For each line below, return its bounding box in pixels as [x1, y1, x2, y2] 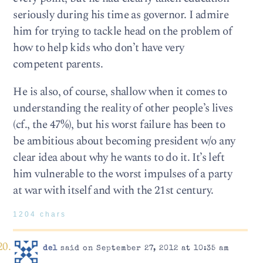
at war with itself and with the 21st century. [13, 182, 214, 200]
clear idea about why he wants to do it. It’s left [13, 149, 225, 167]
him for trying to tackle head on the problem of [13, 23, 232, 41]
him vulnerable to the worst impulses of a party [13, 166, 232, 183]
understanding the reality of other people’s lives [13, 100, 233, 117]
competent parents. [13, 56, 103, 73]
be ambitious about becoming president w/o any [13, 133, 235, 150]
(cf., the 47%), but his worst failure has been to [13, 116, 225, 134]
